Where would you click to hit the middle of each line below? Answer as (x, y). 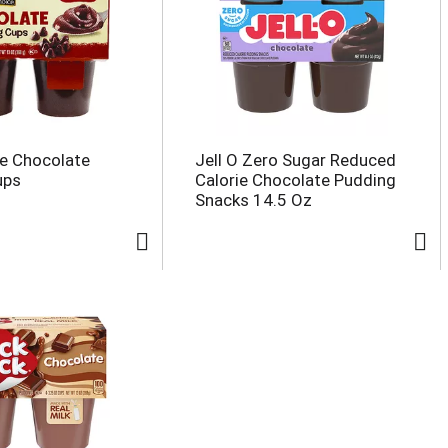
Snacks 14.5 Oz (253, 199)
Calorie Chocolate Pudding (295, 179)
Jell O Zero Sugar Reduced (295, 159)
